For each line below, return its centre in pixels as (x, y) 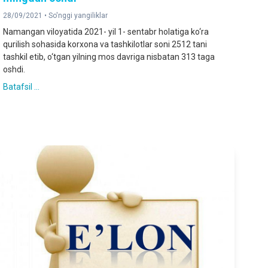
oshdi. (14, 70)
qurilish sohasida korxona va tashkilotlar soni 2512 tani (105, 45)
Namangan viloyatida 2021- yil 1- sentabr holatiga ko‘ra (106, 32)
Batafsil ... (22, 87)
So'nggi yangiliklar (78, 16)
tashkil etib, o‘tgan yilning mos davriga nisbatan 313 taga (109, 57)
